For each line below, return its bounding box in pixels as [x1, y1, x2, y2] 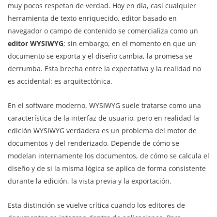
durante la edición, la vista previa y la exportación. [8, 176, 171, 186]
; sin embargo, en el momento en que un [63, 38, 196, 48]
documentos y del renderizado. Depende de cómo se [8, 138, 179, 148]
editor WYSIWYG [8, 38, 63, 48]
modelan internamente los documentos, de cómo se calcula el [8, 151, 209, 160]
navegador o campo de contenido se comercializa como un [8, 26, 198, 35]
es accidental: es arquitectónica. [8, 76, 112, 86]
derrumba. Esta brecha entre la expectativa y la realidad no [8, 63, 201, 73]
